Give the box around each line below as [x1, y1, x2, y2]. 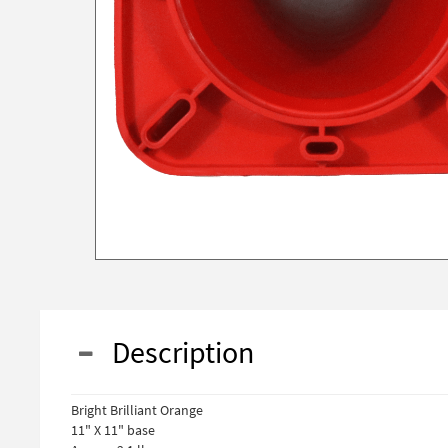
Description [94, 333, 254, 372]
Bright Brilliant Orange [71, 401, 203, 420]
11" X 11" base [71, 421, 155, 440]
